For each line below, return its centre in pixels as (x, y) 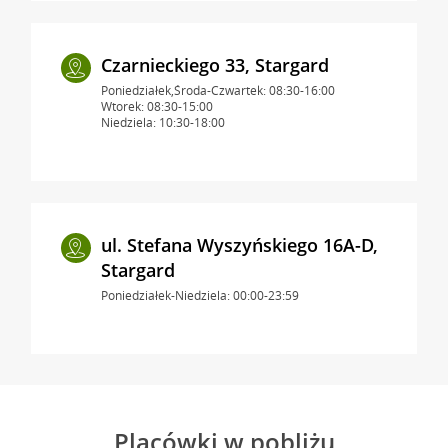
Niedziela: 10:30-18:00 (162, 122)
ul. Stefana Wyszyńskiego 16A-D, (239, 244)
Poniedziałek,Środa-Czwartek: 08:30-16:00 (217, 90)
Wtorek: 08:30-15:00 (156, 106)
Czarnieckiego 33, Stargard (214, 64)
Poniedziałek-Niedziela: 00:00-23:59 (199, 295)
